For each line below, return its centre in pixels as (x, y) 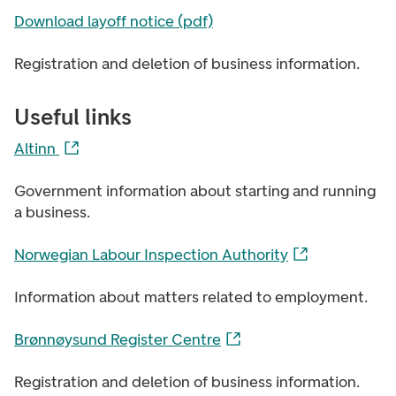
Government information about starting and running (195, 191)
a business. (52, 212)
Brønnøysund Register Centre (118, 339)
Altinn (37, 148)
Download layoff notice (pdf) (114, 21)
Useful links (73, 117)
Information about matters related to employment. (191, 297)
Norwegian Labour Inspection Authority (151, 255)
